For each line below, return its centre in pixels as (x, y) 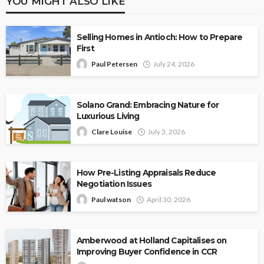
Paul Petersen (114, 64)
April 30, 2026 (169, 199)
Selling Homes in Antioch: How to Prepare (160, 37)
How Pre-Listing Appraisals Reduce (146, 172)
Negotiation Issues (114, 184)
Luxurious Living (108, 116)
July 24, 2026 (174, 64)
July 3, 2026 (166, 131)
